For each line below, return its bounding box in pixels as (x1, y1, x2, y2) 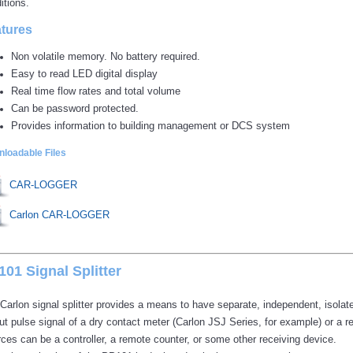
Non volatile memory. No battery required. (11, 50, 200, 62)
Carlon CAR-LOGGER (9, 208, 110, 221)
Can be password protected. (11, 102, 139, 114)
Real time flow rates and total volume (11, 84, 180, 97)
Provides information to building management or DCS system (11, 119, 290, 132)
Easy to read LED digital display (11, 67, 158, 80)
